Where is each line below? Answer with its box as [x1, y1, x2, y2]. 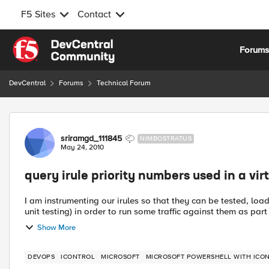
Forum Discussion [8, 112, 138, 127]
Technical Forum [97, 79, 151, 88]
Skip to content [21, 38, 82, 49]
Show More [37, 222, 76, 232]
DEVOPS [28, 253, 55, 261]
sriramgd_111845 [61, 133, 122, 144]
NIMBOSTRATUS [140, 134, 192, 142]
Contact [77, 8, 111, 20]
